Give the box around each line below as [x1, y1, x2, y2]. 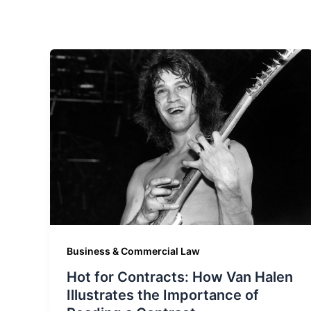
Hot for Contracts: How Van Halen [67, 269, 293, 286]
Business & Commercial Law [67, 244, 200, 257]
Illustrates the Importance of [67, 287, 259, 304]
